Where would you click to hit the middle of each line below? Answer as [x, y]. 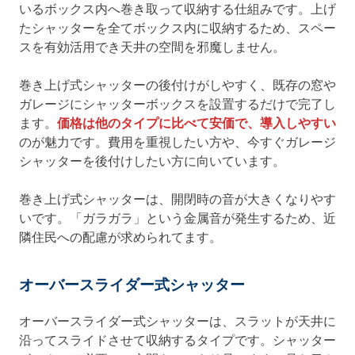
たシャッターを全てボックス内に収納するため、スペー [177, 28]
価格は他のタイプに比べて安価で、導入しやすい [197, 123]
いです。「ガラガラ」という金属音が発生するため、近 [177, 218]
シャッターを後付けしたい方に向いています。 [152, 161]
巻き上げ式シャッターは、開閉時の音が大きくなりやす [177, 199]
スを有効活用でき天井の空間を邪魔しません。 [152, 47]
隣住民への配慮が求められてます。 [120, 237]
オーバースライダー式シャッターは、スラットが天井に [177, 321]
